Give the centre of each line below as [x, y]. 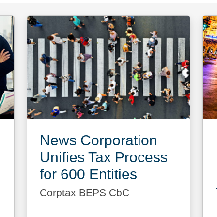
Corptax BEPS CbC [84, 193]
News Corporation [98, 140]
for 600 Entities [88, 174]
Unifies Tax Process [103, 157]
